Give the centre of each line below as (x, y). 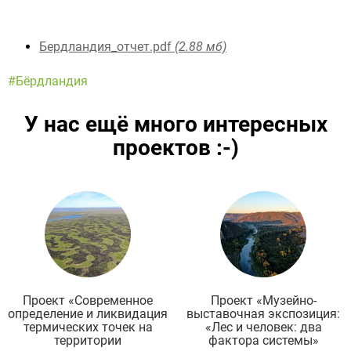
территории (88, 341)
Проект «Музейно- (263, 301)
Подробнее (295, 200)
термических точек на (88, 327)
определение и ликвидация (88, 314)
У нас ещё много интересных (175, 125)
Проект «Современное (88, 301)
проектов (164, 148)
